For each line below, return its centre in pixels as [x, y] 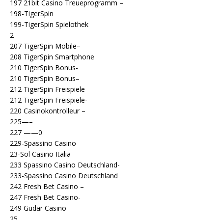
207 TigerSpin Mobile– [45, 46]
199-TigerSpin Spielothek [49, 24]
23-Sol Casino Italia [40, 154]
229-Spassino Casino [43, 143]
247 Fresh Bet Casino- [45, 197]
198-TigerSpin [32, 13]
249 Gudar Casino [38, 208]
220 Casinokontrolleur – [48, 110]
